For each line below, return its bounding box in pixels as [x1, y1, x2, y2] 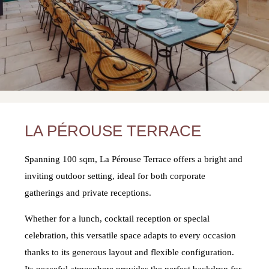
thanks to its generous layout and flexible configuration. [25, 247, 235, 258]
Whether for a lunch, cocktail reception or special [25, 214, 210, 224]
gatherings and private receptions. [25, 188, 152, 198]
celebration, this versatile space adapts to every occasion [25, 231, 237, 241]
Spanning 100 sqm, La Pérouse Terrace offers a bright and [25, 154, 243, 165]
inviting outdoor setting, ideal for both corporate [25, 171, 206, 181]
